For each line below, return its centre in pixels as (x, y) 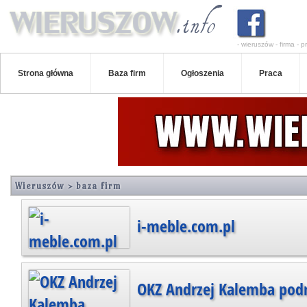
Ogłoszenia (202, 73)
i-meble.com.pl (184, 225)
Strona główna (46, 73)
